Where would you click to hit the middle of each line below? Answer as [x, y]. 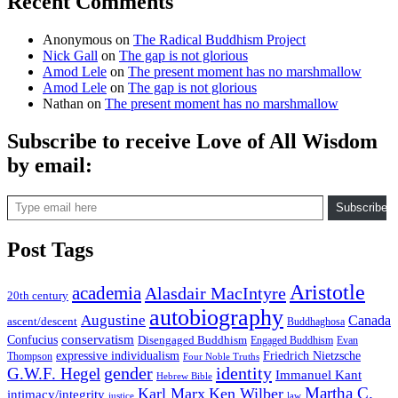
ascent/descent [42, 321]
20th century [38, 295]
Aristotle [327, 291]
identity [244, 373]
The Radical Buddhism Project [219, 39]
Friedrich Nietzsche [312, 355]
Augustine [113, 320]
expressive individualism [118, 355]
